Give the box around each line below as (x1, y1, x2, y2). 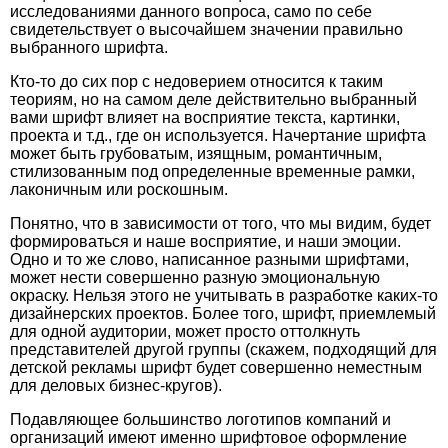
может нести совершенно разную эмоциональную (10, 269, 380, 286)
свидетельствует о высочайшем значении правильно (10, 21, 403, 38)
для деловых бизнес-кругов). (10, 377, 222, 394)
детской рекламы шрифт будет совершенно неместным (10, 359, 422, 376)
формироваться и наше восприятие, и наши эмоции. (10, 233, 401, 250)
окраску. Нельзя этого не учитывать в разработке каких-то (10, 287, 438, 304)
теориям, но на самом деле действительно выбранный (10, 91, 417, 108)
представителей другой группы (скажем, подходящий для (10, 341, 437, 358)
